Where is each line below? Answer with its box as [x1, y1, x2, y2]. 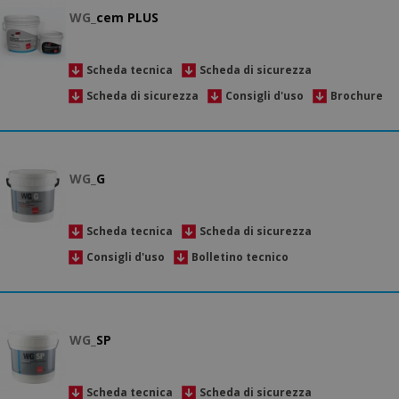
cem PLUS [96, 9, 159, 27]
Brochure [330, 88, 383, 103]
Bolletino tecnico [191, 249, 289, 265]
